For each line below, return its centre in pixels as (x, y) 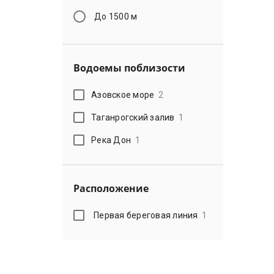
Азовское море (123, 94)
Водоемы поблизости (129, 68)
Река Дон (111, 140)
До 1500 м (116, 16)
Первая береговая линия (146, 215)
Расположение (111, 188)
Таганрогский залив (133, 117)
